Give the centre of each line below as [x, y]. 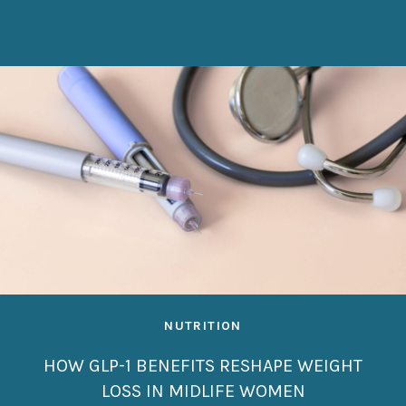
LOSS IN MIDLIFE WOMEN [203, 391]
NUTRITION [203, 325]
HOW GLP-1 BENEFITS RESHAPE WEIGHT [203, 365]
